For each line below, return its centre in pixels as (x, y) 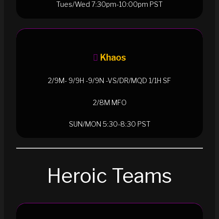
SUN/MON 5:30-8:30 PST (109, 124)
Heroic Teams (109, 175)
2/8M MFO (109, 102)
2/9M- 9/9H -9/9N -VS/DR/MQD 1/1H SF (109, 81)
